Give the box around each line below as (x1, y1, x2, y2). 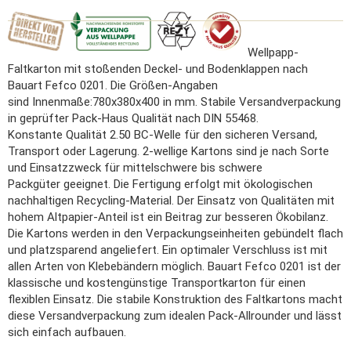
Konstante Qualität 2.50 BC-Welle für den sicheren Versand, (8, 128, 317, 142)
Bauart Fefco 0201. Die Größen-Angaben (8, 78, 218, 92)
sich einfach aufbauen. (8, 325, 126, 339)
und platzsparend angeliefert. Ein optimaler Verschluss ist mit (8, 243, 327, 257)
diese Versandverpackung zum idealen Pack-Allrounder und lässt (8, 309, 342, 323)
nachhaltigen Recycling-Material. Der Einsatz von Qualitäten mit (8, 194, 335, 208)
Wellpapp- (248, 45, 299, 60)
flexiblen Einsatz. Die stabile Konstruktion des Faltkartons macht (8, 292, 342, 306)
